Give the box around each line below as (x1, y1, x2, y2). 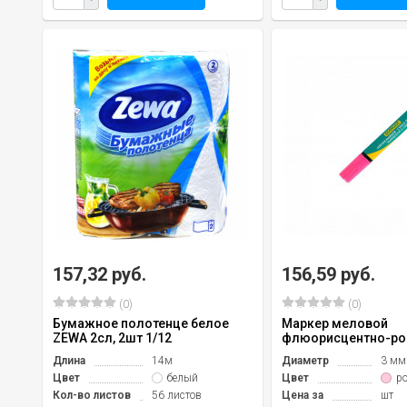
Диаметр (282, 353, 329, 367)
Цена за (282, 388, 323, 402)
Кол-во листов (53, 388, 131, 402)
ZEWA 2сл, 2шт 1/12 (53, 330, 172, 345)
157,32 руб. (53, 263, 146, 285)
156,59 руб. (282, 263, 375, 285)
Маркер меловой (282, 315, 388, 331)
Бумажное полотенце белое (53, 315, 229, 331)
